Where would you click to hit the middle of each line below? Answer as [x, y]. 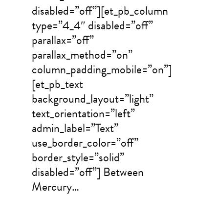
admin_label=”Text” [75, 128]
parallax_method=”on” [82, 55]
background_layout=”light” [92, 99]
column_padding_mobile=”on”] [102, 70]
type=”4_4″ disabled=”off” [92, 26]
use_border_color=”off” [85, 143]
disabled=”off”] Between [88, 172]
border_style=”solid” [78, 158]
